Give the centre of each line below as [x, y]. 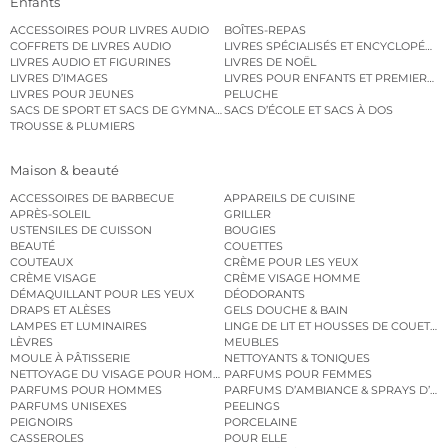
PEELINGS [252, 406]
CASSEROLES [47, 438]
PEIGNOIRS [41, 422]
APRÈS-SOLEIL [50, 214]
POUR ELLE [255, 438]
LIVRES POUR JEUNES [72, 93]
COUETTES [253, 246]
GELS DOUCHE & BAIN [286, 310]
